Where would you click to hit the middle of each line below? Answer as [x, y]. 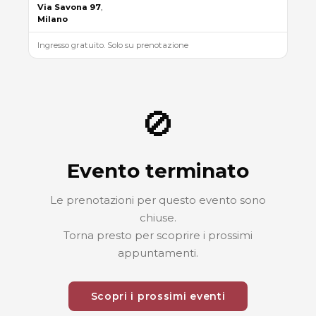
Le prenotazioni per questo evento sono [158, 200]
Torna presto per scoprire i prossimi [158, 236]
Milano [53, 19]
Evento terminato [158, 171]
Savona [71, 7]
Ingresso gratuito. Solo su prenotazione [113, 45]
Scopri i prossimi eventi [158, 297]
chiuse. [158, 218]
